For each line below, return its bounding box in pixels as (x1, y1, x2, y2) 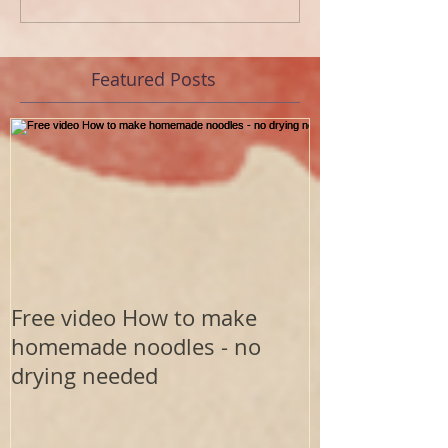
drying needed (11, 361, 158, 391)
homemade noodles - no (11, 332, 261, 362)
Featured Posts (91, 67, 216, 92)
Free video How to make (11, 303, 257, 333)
